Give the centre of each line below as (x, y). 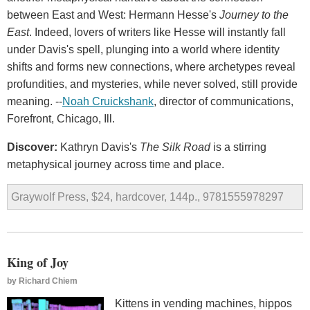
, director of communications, (224, 102)
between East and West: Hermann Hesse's (113, 15)
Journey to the (254, 15)
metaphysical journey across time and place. (116, 165)
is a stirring (238, 147)
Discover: (34, 147)
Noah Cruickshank (108, 102)
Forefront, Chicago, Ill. (61, 119)
